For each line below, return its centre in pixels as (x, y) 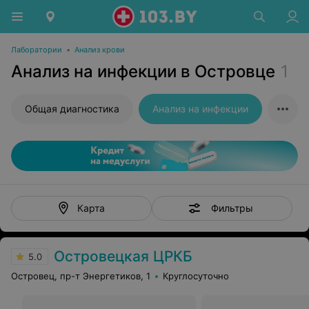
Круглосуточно (196, 276)
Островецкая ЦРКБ (123, 256)
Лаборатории (37, 50)
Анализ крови (100, 50)
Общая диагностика (72, 109)
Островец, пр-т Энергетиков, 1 (81, 276)
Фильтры (232, 208)
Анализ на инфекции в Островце (143, 71)
